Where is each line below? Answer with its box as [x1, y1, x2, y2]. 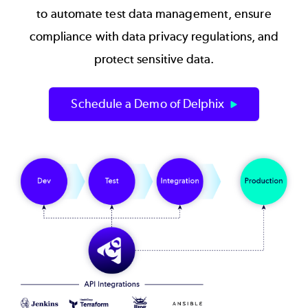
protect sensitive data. [93, 51, 214, 67]
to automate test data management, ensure [36, 5, 272, 21]
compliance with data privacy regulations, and [29, 28, 279, 44]
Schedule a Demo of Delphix [71, 96, 225, 111]
